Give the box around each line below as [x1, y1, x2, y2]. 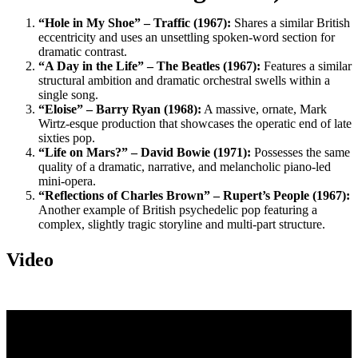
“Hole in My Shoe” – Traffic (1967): [38, 16, 231, 30]
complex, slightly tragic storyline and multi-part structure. [38, 217, 325, 231]
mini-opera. [38, 174, 96, 188]
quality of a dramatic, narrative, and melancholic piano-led [38, 160, 331, 173]
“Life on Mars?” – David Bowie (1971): [38, 145, 251, 159]
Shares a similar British [231, 16, 350, 30]
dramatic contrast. [38, 45, 127, 58]
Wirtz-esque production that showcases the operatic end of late [38, 117, 352, 130]
